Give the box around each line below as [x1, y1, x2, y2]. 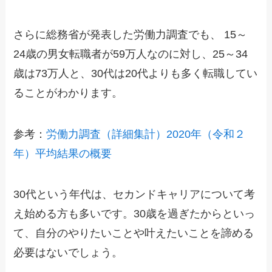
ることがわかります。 [13, 86, 123, 99]
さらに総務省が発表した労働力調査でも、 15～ [13, 28, 248, 41]
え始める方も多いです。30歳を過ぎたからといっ [13, 208, 256, 220]
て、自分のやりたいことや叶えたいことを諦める [13, 227, 254, 240]
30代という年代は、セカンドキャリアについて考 [13, 188, 256, 201]
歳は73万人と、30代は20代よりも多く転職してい [13, 67, 258, 80]
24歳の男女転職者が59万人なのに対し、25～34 [13, 47, 248, 60]
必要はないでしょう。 [13, 246, 123, 259]
